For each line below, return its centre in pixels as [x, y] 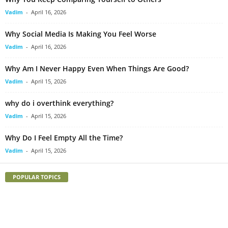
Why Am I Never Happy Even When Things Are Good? [97, 68]
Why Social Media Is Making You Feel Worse [81, 34]
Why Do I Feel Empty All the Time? [64, 137]
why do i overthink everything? [59, 103]
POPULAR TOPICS [37, 177]
